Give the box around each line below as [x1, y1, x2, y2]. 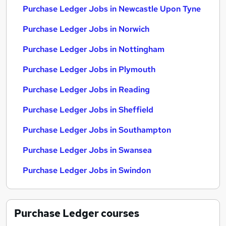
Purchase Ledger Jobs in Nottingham [23, 44, 164, 54]
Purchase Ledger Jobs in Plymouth [23, 64, 155, 75]
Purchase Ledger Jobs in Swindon [23, 165, 151, 176]
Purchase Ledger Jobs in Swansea [23, 145, 152, 155]
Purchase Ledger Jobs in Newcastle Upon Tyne [23, 4, 201, 14]
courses [99, 207, 139, 220]
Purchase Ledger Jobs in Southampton [23, 125, 171, 135]
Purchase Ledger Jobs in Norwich [23, 24, 149, 34]
